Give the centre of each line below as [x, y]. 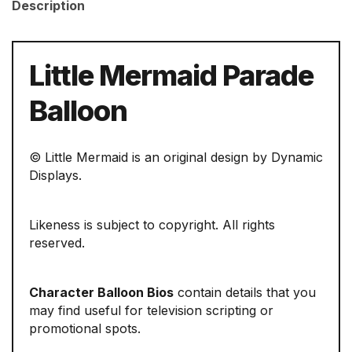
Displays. [55, 176]
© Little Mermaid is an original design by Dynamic [176, 158]
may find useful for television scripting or [151, 311]
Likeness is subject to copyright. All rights [152, 225]
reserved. [57, 243]
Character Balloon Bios [101, 293]
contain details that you [245, 293]
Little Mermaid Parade [171, 76]
